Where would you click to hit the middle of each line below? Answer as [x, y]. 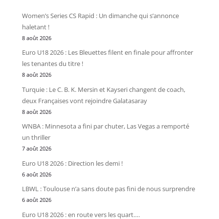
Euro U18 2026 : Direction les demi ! [72, 163]
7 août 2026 [36, 149]
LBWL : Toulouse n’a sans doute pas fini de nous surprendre [108, 189]
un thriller [36, 138]
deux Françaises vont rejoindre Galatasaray [84, 100]
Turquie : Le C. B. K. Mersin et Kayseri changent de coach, [103, 89]
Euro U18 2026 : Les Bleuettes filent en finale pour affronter [107, 53]
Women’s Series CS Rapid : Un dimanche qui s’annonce [100, 15]
